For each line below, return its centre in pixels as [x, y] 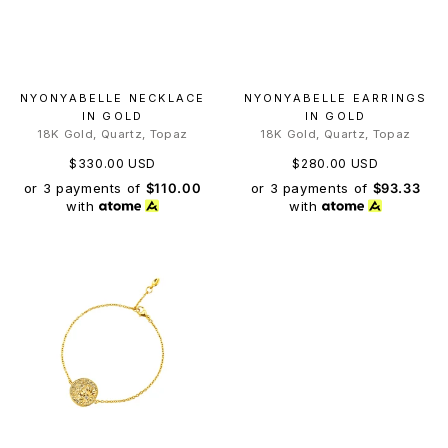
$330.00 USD [112, 163]
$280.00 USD [335, 163]
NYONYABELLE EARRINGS [335, 97]
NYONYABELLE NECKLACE [112, 97]
